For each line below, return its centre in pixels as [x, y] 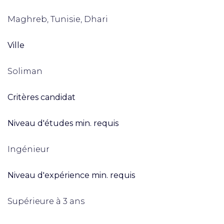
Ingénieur [28, 149]
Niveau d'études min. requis [63, 123]
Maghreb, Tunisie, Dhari [58, 19]
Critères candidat [41, 97]
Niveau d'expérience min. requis [71, 175]
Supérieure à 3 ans [46, 201]
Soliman [25, 71]
